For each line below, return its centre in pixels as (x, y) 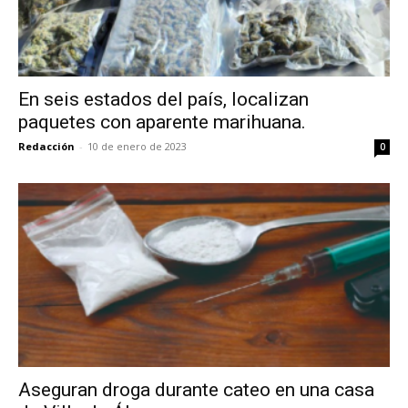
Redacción (46, 147)
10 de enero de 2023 (137, 147)
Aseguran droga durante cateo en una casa (196, 389)
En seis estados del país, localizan (163, 100)
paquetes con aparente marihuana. (162, 122)
